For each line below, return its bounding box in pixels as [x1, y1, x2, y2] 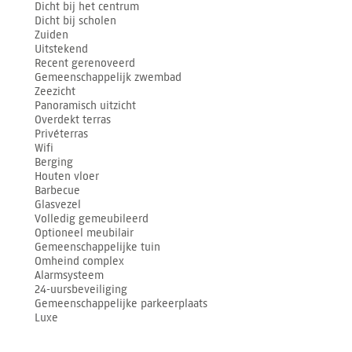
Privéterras [35, 126, 89, 141]
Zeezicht [35, 84, 76, 98]
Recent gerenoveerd [35, 56, 136, 70]
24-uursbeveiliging [35, 282, 128, 296]
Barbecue [35, 183, 81, 197]
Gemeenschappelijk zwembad [35, 70, 182, 84]
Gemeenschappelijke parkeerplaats [35, 296, 208, 310]
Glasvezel [35, 197, 82, 211]
